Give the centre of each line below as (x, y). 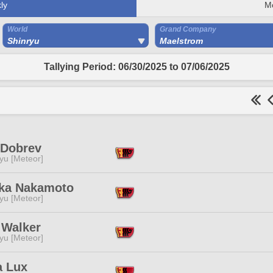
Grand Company (188, 29)
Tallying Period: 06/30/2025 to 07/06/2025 (136, 67)
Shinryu (23, 41)
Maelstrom (181, 41)
